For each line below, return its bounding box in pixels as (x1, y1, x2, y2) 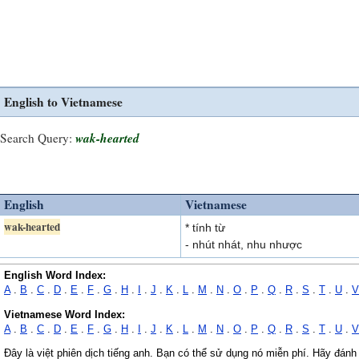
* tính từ (185, 221, 225, 234)
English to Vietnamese (4, 93, 123, 111)
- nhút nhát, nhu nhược (185, 238, 302, 251)
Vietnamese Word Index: (4, 309, 125, 321)
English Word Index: (4, 270, 106, 281)
